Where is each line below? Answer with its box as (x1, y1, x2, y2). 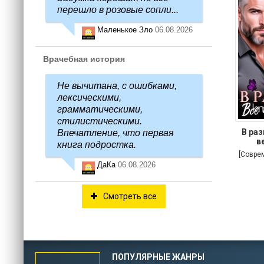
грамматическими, (57, 104, 143, 114)
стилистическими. (57, 116, 142, 126)
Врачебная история (43, 54, 125, 64)
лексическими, (57, 93, 121, 103)
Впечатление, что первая (57, 128, 174, 138)
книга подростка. (57, 140, 136, 150)
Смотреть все (103, 192, 157, 201)
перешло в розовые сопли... (57, 5, 179, 15)
